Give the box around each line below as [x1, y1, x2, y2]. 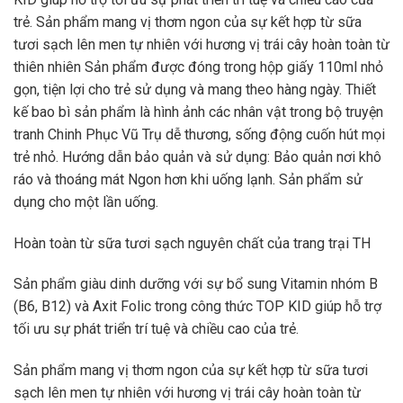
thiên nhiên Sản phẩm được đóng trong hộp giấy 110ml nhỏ [13, 58, 383, 76]
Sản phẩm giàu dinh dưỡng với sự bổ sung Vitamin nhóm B [13, 275, 378, 293]
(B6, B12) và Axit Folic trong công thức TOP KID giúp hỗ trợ [13, 298, 381, 316]
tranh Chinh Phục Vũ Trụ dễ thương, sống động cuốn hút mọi [13, 125, 385, 143]
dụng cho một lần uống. [13, 193, 158, 210]
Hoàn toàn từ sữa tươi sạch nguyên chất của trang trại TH [13, 234, 371, 252]
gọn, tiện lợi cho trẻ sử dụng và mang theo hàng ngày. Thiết [13, 80, 376, 98]
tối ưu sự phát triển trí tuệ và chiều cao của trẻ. [13, 320, 299, 338]
